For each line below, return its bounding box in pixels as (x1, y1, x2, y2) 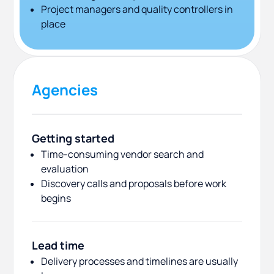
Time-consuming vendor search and (41, 147, 204, 161)
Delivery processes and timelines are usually (41, 254, 238, 268)
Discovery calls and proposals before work (41, 177, 226, 191)
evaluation (41, 162, 89, 176)
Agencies (32, 80, 98, 100)
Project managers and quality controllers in (41, 2, 233, 17)
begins (41, 191, 71, 206)
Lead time (32, 238, 84, 253)
